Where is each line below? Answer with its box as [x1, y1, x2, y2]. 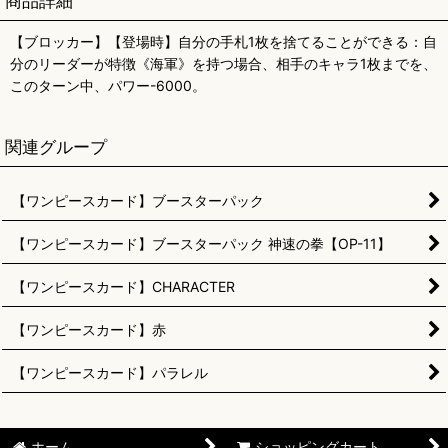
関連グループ [5, 136, 107, 157]
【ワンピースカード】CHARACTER [12, 278, 235, 295]
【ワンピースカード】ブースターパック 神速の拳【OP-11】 [12, 235, 391, 252]
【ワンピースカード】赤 [12, 321, 166, 338]
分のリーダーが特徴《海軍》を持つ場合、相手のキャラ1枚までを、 [10, 55, 437, 72]
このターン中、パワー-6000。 [10, 77, 206, 94]
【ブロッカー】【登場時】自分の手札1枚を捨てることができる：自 [10, 33, 437, 50]
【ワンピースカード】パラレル [12, 364, 208, 381]
